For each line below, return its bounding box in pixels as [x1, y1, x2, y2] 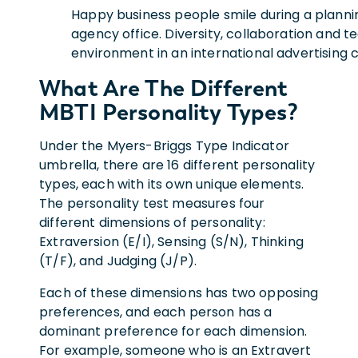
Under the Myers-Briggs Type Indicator [39, 136, 289, 155]
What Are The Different [39, 74, 288, 101]
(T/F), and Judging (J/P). [39, 251, 197, 270]
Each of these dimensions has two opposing [39, 283, 319, 302]
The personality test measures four [39, 193, 265, 213]
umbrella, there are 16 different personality [39, 155, 316, 174]
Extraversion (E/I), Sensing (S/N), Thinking [39, 232, 304, 251]
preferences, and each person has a [39, 302, 272, 321]
